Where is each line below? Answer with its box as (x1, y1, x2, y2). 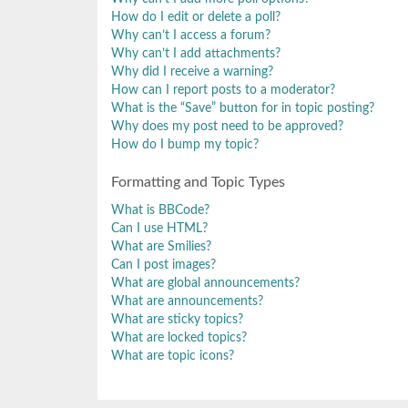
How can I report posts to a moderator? (111, 83, 335, 97)
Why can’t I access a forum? (111, 28, 270, 42)
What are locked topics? (111, 331, 247, 344)
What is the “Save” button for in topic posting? (111, 101, 374, 115)
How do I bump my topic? (111, 138, 259, 151)
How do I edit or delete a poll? (111, 10, 280, 24)
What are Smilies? (111, 240, 211, 253)
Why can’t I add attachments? (111, 46, 280, 60)
